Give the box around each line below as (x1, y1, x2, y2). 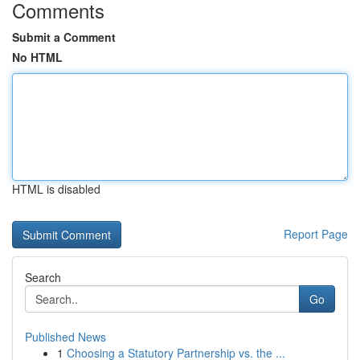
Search (25, 269, 61, 285)
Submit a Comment (12, 29, 116, 45)
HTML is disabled (12, 181, 100, 197)
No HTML (12, 49, 63, 65)
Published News (25, 329, 106, 345)
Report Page (284, 226, 348, 242)
